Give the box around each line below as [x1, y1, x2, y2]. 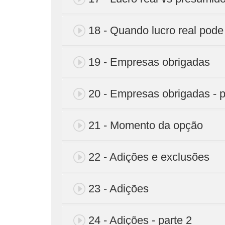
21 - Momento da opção [88, 119, 203, 132]
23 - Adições [88, 182, 149, 195]
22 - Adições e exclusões [88, 150, 209, 163]
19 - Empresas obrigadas [88, 55, 210, 68]
